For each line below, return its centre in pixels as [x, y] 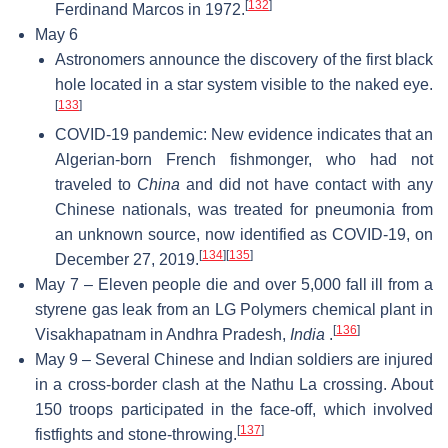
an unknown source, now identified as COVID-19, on [244, 234]
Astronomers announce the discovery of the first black [244, 59]
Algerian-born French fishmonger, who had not [244, 159]
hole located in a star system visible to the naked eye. [244, 84]
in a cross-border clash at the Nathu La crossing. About [234, 384]
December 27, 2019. [127, 259]
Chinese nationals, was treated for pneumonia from [244, 209]
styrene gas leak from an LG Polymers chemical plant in [234, 309]
